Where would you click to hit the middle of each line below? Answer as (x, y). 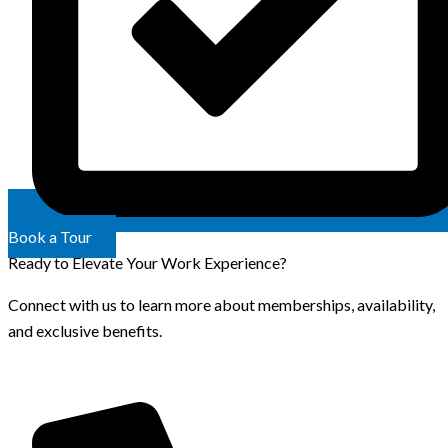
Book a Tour (50, 236)
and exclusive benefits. (85, 330)
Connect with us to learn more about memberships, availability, (221, 304)
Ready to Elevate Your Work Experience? (147, 262)
